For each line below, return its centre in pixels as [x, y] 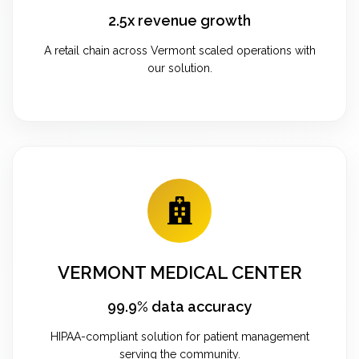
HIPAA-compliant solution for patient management [179, 336]
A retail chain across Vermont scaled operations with [179, 50]
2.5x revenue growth [179, 20]
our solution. [179, 68]
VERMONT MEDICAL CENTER [179, 272]
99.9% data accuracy [179, 306]
